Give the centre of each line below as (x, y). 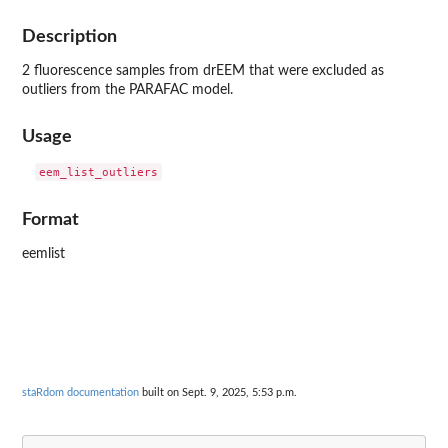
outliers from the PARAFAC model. (127, 90)
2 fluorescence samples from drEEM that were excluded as (203, 71)
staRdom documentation (80, 392)
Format (50, 219)
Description (69, 36)
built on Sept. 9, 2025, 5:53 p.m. (218, 392)
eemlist (43, 253)
